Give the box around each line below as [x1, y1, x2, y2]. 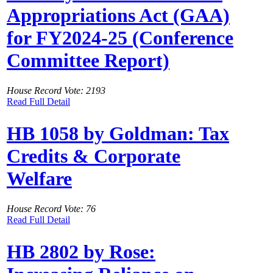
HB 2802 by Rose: [7, 241, 155, 263]
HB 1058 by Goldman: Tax [7, 122, 229, 145]
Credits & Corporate [7, 145, 180, 168]
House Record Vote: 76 [7, 203, 96, 214]
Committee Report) [7, 49, 169, 72]
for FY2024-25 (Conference [7, 27, 233, 49]
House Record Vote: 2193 [7, 85, 105, 96]
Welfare [7, 168, 72, 190]
